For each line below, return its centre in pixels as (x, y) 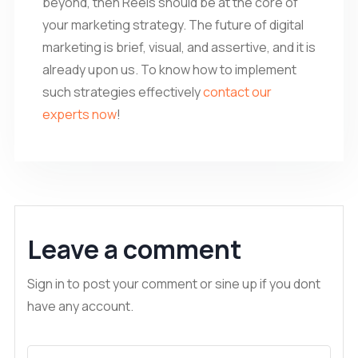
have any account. (80, 306)
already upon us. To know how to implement (169, 69)
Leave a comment (134, 249)
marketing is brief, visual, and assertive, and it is (179, 47)
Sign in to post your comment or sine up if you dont (174, 283)
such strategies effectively (123, 91)
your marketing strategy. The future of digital (173, 24)
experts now (80, 114)
